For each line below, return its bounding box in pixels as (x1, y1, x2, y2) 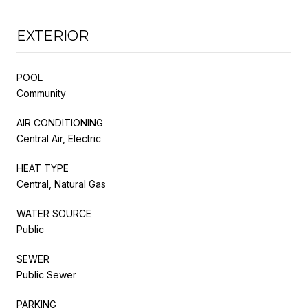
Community (16, 87, 66, 99)
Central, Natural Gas (16, 177, 106, 190)
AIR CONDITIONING (16, 116, 103, 129)
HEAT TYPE (16, 162, 69, 174)
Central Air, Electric (16, 132, 101, 144)
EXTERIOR (16, 27, 89, 44)
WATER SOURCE (16, 207, 91, 219)
